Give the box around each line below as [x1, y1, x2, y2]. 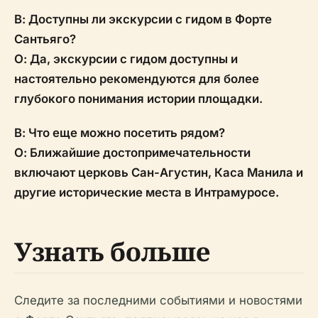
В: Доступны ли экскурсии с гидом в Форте [14, 12, 272, 26]
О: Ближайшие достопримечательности [14, 146, 251, 160]
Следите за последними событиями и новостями [14, 293, 302, 307]
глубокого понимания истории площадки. [14, 92, 263, 106]
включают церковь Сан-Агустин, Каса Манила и [14, 165, 303, 180]
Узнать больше [14, 234, 210, 269]
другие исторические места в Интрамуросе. [14, 185, 279, 199]
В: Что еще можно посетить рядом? [14, 126, 225, 140]
